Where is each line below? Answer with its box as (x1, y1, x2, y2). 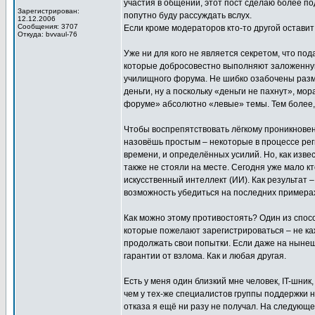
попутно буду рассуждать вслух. (124, 11, 252, 20)
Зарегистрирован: (18, 7, 79, 15)
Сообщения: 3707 (18, 22, 78, 30)
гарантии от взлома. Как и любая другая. (124, 251, 286, 261)
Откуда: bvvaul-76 (18, 30, 77, 38)
